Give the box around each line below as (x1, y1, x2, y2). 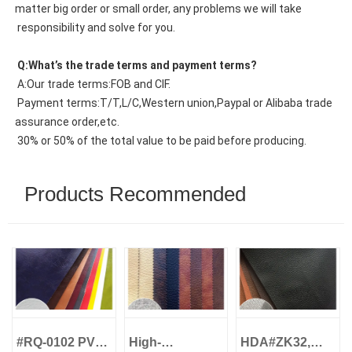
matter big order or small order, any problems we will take (14, 2, 302, 16)
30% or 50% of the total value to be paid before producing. (16, 134, 306, 148)
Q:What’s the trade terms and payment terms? (16, 59, 257, 72)
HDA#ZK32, (240, 335, 311, 350)
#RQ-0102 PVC (16, 335, 104, 350)
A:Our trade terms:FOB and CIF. (16, 78, 170, 91)
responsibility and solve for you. (16, 21, 175, 35)
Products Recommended (24, 182, 247, 207)
